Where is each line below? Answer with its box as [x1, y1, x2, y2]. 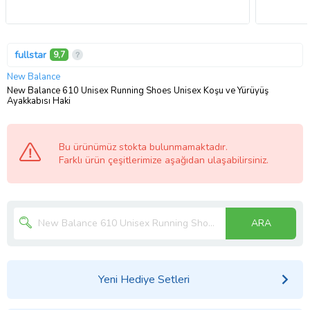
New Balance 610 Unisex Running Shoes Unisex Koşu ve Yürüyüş [7, 84, 268, 97]
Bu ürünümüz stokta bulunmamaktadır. [59, 140, 228, 154]
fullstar [15, 48, 46, 62]
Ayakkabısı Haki [7, 94, 71, 107]
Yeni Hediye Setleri [98, 271, 190, 287]
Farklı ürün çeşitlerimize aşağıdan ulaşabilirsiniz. [59, 153, 268, 167]
